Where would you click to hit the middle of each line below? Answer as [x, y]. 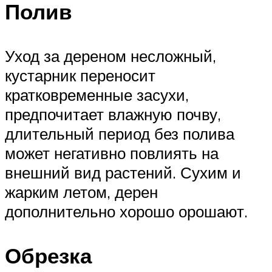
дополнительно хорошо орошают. [126, 212]
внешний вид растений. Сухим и [123, 173]
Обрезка [48, 256]
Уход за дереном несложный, [110, 56]
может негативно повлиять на [112, 153]
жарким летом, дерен [81, 192]
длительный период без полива [120, 134]
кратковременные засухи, [97, 95]
